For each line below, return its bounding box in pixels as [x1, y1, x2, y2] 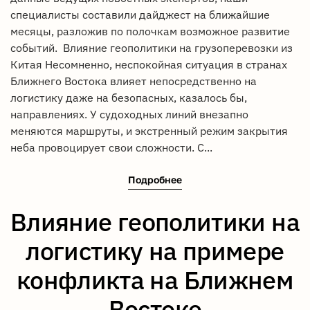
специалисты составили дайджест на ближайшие [10, 8, 270, 22]
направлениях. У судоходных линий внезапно [10, 107, 248, 122]
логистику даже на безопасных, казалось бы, [10, 91, 247, 105]
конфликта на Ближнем [16, 263, 294, 296]
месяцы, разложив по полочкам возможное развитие [10, 24, 290, 39]
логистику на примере [26, 234, 284, 267]
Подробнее [128, 173, 182, 185]
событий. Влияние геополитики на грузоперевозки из [10, 41, 293, 55]
